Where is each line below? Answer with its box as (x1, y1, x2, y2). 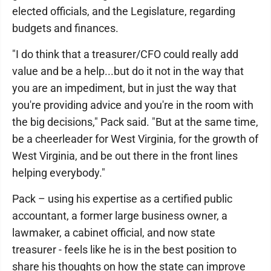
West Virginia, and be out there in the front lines (12, 149, 238, 162)
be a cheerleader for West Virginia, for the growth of (12, 132, 258, 145)
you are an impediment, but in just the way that (12, 81, 237, 94)
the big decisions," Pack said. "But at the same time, (12, 115, 258, 128)
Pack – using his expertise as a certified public (12, 192, 232, 205)
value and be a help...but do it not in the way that (12, 64, 244, 77)
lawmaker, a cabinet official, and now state (12, 226, 215, 239)
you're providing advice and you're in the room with (12, 98, 253, 111)
